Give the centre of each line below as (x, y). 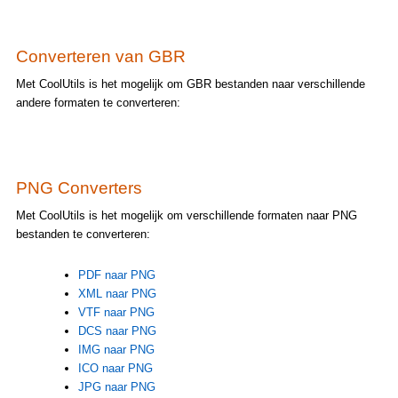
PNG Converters (79, 187)
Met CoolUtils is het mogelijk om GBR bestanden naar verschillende (190, 84)
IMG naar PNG (116, 349)
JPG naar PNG (116, 386)
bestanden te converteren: (83, 234)
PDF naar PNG (116, 275)
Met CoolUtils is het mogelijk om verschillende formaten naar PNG (186, 215)
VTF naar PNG (116, 312)
